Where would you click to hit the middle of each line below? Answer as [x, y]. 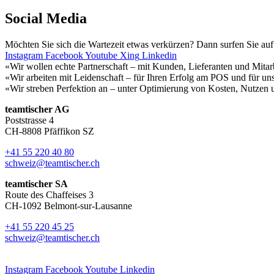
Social [26, 19]
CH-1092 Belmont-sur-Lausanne [68, 206]
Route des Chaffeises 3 [49, 195]
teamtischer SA [36, 184]
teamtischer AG [37, 109]
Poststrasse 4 [29, 120]
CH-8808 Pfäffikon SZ [50, 131]
